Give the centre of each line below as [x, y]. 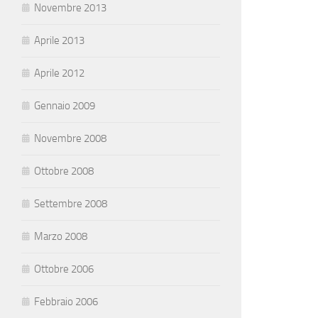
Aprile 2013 [59, 40]
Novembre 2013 [70, 8]
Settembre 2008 [71, 204]
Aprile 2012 [59, 73]
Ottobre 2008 [64, 171]
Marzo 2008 [61, 236]
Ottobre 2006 [64, 269]
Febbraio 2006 [66, 302]
